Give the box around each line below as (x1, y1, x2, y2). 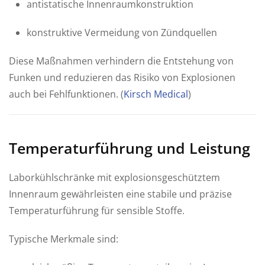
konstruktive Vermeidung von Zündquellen (27, 25, 217, 39)
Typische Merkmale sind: (9, 232, 118, 245)
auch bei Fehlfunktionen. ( (9, 87, 124, 101)
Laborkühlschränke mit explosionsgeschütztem (9, 170, 220, 184)
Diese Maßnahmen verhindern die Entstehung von (9, 54, 234, 67)
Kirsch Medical (124, 87, 188, 101)
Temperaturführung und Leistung (9, 137, 250, 158)
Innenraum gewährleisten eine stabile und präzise (9, 187, 232, 201)
